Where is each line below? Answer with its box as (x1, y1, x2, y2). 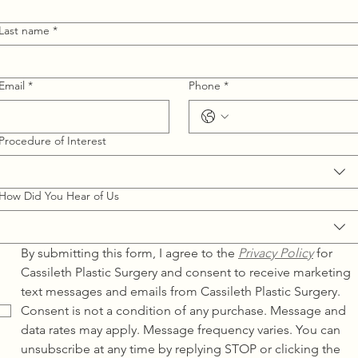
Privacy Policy (238, 245, 313, 261)
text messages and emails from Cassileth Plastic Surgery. (21, 283, 340, 299)
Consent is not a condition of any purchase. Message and (21, 302, 346, 318)
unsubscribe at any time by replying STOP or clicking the (21, 340, 340, 356)
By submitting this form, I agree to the (21, 245, 238, 261)
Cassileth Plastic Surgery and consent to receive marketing (21, 264, 351, 280)
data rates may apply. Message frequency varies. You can (21, 321, 340, 337)
